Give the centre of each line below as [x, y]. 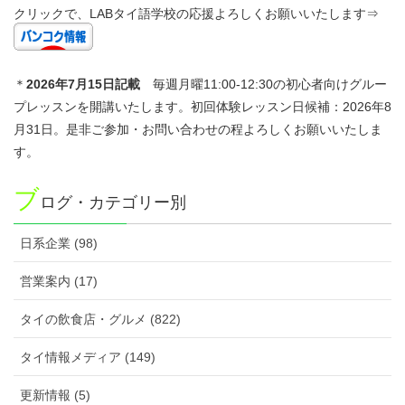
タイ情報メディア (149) [88, 357]
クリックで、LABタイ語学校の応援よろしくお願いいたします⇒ [200, 13]
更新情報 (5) [55, 395]
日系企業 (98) [59, 243]
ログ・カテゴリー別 [113, 202]
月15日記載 [108, 84]
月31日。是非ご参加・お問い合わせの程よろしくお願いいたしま [198, 129]
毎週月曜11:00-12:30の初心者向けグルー [264, 84]
